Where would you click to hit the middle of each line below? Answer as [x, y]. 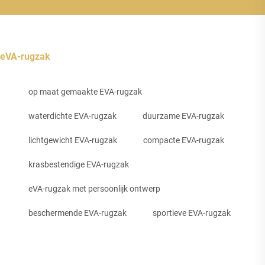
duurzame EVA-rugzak [183, 116]
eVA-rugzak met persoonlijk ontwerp [94, 188]
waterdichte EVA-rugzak [72, 116]
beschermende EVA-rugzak [77, 213]
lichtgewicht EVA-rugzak [73, 140]
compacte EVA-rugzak [184, 140]
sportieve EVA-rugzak [192, 213]
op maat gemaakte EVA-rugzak [85, 91]
